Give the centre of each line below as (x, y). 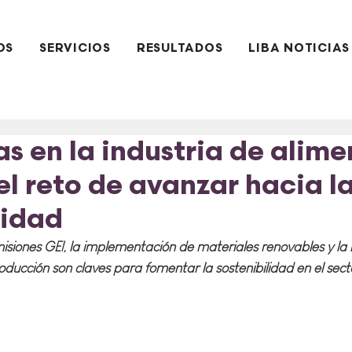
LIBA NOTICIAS (299, 48)
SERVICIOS (75, 48)
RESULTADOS (180, 48)
